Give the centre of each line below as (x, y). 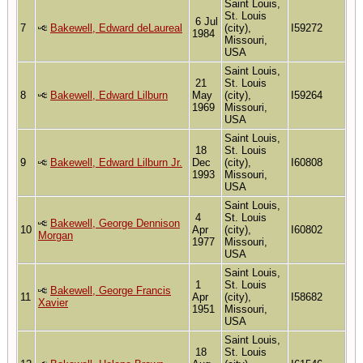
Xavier (53, 302)
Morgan (56, 235)
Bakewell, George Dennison (115, 223)
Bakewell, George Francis (111, 290)
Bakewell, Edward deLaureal (116, 28)
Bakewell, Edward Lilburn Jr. (116, 162)
